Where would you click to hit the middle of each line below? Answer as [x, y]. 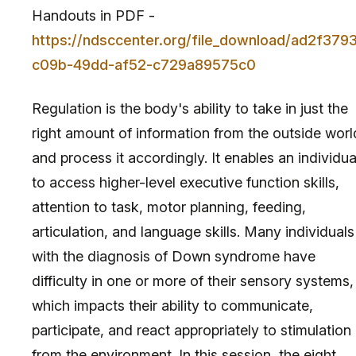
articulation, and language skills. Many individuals [193, 231]
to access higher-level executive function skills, [186, 182]
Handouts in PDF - [93, 15]
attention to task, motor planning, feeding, [169, 207]
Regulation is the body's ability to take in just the [190, 108]
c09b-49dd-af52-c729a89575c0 [144, 64]
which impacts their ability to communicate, [172, 305]
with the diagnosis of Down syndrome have [174, 256]
